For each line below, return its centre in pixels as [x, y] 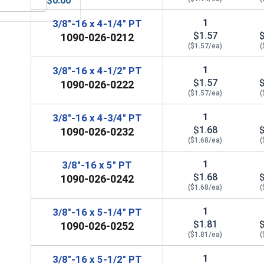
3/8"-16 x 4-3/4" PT [97, 118]
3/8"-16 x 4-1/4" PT [97, 23]
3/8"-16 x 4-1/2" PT [97, 70]
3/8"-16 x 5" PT [97, 165]
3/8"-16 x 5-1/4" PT [97, 212]
